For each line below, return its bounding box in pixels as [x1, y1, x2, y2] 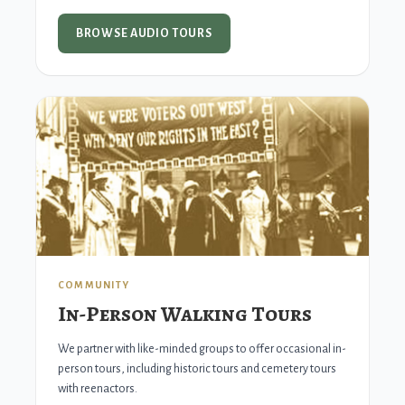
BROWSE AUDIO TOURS [76, 27, 212, 40]
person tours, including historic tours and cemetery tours [58, 363, 336, 375]
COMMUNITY [58, 279, 129, 290]
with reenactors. [58, 382, 137, 395]
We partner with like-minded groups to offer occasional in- [58, 343, 346, 355]
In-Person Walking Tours [58, 299, 312, 328]
